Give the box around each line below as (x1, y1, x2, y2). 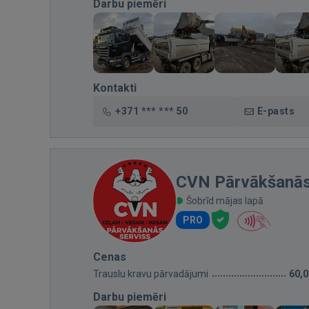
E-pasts (257, 106, 295, 117)
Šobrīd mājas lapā (186, 195, 263, 206)
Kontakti (93, 81, 137, 94)
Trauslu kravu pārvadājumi (93, 268, 208, 279)
